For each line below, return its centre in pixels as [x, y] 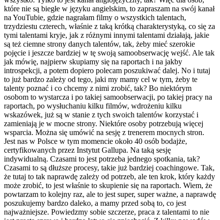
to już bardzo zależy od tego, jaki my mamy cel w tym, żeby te [101, 79]
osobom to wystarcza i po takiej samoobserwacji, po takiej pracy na [108, 97]
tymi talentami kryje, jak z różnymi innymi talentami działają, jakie [107, 35]
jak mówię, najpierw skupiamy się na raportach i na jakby [93, 61]
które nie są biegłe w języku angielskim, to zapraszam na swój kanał [109, 8]
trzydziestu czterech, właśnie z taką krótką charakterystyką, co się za [110, 26]
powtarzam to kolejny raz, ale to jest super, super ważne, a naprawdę [110, 194]
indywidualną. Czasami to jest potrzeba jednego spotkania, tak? [102, 159]
